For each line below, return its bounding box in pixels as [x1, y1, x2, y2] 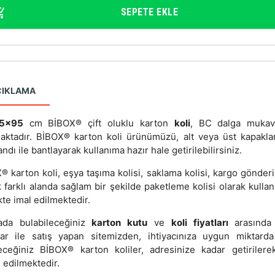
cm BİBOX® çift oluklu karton [23, 117, 174, 130]
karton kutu [91, 217, 148, 229]
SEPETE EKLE [120, 6, 179, 18]
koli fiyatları [171, 217, 228, 229]
